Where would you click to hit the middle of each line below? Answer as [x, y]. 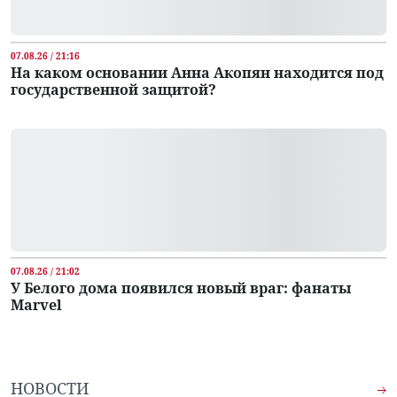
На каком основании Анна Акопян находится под [197, 72]
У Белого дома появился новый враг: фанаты [181, 288]
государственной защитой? [113, 89]
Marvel [36, 305]
